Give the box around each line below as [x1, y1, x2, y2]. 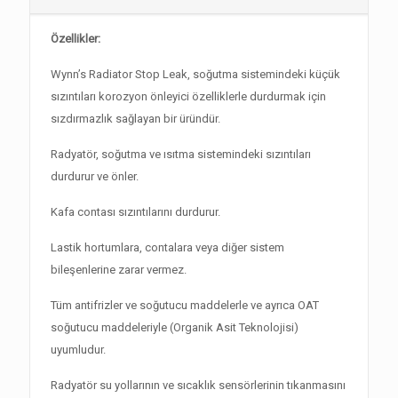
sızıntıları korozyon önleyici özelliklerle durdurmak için [51, 90, 327, 103]
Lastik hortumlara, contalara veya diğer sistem [51, 241, 285, 254]
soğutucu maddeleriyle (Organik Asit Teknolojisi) [51, 321, 299, 334]
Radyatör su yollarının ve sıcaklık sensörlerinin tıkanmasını [51, 378, 346, 392]
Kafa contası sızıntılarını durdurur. [51, 205, 221, 219]
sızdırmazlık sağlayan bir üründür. [51, 112, 221, 125]
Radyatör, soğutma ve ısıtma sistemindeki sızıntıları [51, 147, 312, 161]
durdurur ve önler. [51, 170, 139, 183]
